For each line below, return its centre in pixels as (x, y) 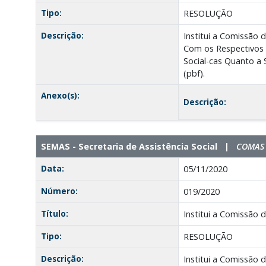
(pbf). (194, 73)
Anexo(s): (60, 95)
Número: (59, 191)
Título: (54, 213)
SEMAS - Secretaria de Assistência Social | (138, 146)
